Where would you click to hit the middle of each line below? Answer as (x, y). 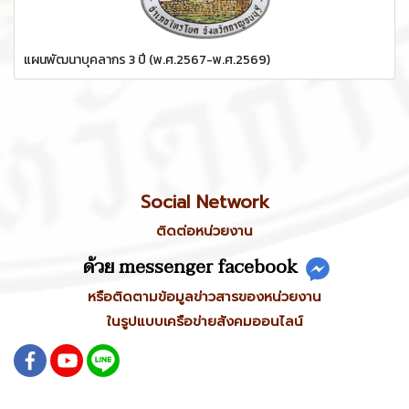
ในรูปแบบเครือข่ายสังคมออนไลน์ (204, 321)
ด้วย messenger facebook (192, 267)
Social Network (204, 201)
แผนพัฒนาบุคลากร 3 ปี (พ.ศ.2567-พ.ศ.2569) (147, 59)
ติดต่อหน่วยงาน (204, 231)
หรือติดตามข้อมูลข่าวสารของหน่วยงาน (204, 296)
